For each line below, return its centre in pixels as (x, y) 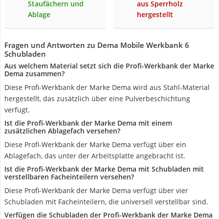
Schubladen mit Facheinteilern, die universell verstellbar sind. (106, 202)
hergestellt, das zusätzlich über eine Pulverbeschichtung (97, 99)
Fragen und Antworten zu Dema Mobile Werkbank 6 (97, 45)
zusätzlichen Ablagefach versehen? (62, 131)
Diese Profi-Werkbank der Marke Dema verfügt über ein (95, 144)
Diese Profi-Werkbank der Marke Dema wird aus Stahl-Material (107, 87)
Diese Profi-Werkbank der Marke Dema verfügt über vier (96, 190)
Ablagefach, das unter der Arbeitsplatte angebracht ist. (95, 156)
